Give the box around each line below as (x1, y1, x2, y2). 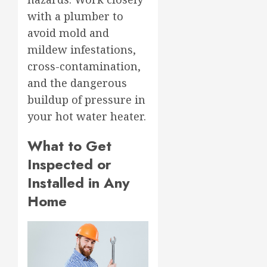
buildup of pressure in (27, 92, 145, 107)
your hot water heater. (27, 109, 146, 124)
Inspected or (27, 154, 111, 175)
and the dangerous (27, 76, 127, 91)
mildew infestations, (27, 42, 136, 57)
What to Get (27, 135, 111, 157)
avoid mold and (27, 26, 109, 41)
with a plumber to (27, 9, 123, 24)
